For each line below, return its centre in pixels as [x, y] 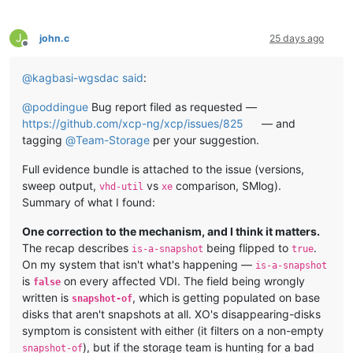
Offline [39, 49]
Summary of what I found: [89, 202]
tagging [44, 139]
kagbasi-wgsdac [76, 77]
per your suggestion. [204, 139]
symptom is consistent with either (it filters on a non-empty [173, 330]
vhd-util [121, 186]
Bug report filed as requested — [173, 106]
